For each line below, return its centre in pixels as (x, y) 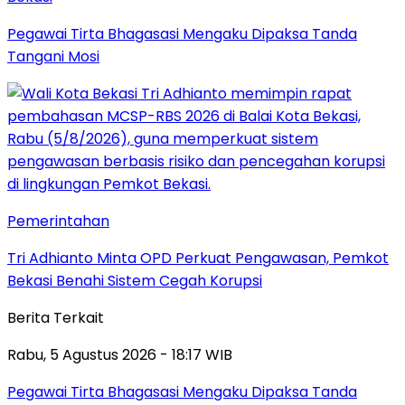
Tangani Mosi (53, 56)
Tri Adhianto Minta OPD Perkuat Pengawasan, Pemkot (198, 258)
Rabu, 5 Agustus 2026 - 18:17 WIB (120, 354)
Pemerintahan (58, 221)
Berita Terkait (56, 317)
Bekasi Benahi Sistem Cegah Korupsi (135, 280)
